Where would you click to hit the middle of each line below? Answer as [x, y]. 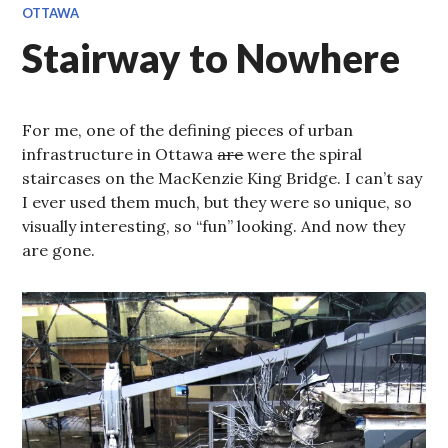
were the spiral [303, 153]
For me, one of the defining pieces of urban [188, 129]
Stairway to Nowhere [211, 57]
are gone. [59, 249]
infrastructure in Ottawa [120, 153]
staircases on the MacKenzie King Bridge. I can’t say [222, 177]
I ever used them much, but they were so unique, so [217, 201]
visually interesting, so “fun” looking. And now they [214, 225]
